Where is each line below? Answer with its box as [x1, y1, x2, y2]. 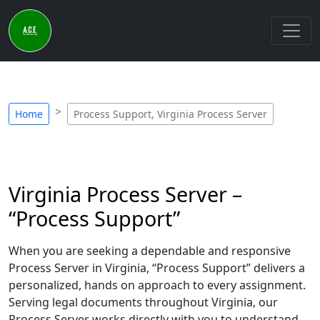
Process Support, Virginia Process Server [74, 107, 267, 121]
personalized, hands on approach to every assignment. [9, 277, 306, 293]
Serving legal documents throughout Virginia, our [9, 294, 278, 310]
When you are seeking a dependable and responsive [9, 243, 291, 259]
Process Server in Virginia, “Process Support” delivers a [9, 260, 305, 276]
